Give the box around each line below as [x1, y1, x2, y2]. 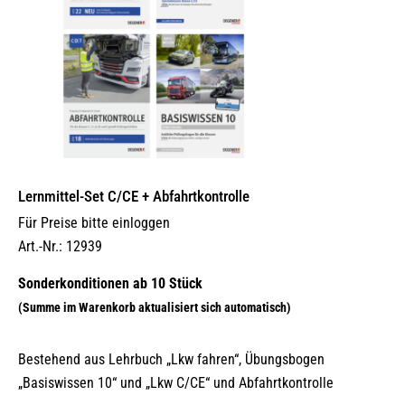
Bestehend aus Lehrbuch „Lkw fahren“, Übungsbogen [18, 351, 325, 369]
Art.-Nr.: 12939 [18, 238, 102, 256]
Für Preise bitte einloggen [18, 214, 170, 232]
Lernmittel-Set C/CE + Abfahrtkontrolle [18, 187, 250, 206]
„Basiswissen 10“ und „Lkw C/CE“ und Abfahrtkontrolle [18, 374, 334, 392]
